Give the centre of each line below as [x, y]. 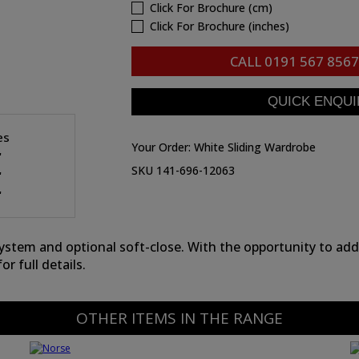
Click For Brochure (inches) [220, 26]
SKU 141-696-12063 [183, 170]
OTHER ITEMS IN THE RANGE [179, 318]
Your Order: [163, 147]
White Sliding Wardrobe [255, 147]
